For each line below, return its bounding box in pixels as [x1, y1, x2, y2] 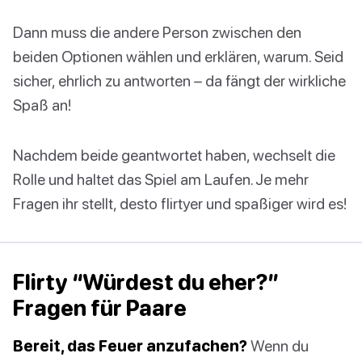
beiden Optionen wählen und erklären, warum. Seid [13, 47, 343, 66]
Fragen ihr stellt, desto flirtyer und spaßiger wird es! [13, 194, 347, 213]
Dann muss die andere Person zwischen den [13, 23, 301, 42]
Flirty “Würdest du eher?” [13, 269, 280, 296]
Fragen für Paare [13, 295, 187, 322]
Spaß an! [13, 95, 71, 115]
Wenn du [247, 336, 309, 356]
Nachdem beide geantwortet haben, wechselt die [13, 145, 335, 165]
